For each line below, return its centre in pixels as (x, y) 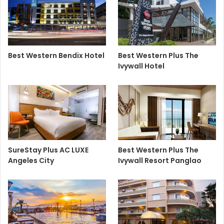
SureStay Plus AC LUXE (48, 150)
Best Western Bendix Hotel (56, 55)
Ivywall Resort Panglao (160, 160)
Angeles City (31, 160)
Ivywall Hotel (141, 66)
